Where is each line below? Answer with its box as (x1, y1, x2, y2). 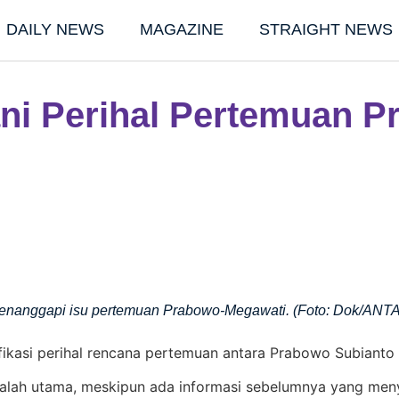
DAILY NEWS (6, 20, 104, 38)
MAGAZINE (140, 20, 224, 38)
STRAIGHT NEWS (259, 20, 393, 38)
